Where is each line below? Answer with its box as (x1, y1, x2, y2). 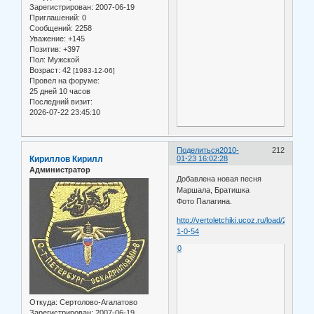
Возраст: (29, 65, 60, 74)
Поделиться (177, 145, 220, 154)
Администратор (29, 165, 90, 174)
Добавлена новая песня (177, 175, 262, 184)
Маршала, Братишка (177, 186, 250, 195)
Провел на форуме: (29, 76, 100, 85)
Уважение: (29, 34, 66, 43)
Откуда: (29, 298, 57, 307)
